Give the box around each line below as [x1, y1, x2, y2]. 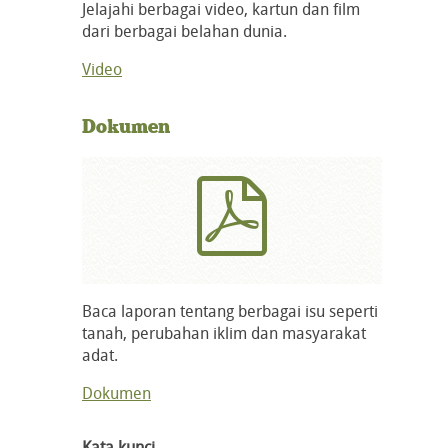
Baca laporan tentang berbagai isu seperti [82, 299, 378, 322]
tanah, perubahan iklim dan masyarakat [82, 321, 366, 344]
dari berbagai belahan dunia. [82, 20, 287, 43]
